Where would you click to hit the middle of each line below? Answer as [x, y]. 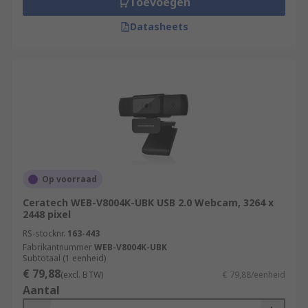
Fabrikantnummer [57, 247]
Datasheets [159, 26]
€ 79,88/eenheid [254, 275]
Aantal [41, 290]
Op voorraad [69, 179]
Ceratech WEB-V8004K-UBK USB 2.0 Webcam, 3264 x [148, 202]
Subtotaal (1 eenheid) [64, 258]
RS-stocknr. [44, 233]
